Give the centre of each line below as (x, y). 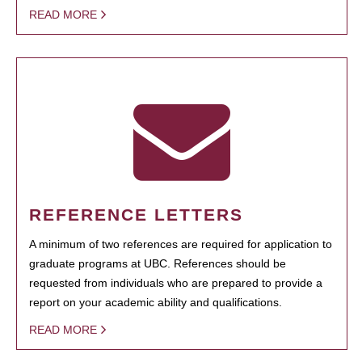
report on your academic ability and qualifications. (157, 302)
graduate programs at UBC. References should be (158, 263)
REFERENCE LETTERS (136, 215)
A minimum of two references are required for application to (181, 244)
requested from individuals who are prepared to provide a (176, 283)
